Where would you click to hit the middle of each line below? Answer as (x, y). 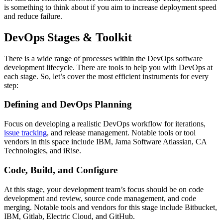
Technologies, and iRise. (43, 151)
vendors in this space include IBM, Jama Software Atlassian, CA (105, 142)
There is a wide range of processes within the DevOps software (103, 58)
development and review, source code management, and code (100, 198)
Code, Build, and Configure (61, 170)
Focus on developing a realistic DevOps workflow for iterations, (105, 124)
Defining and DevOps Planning (68, 105)
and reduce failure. (33, 16)
